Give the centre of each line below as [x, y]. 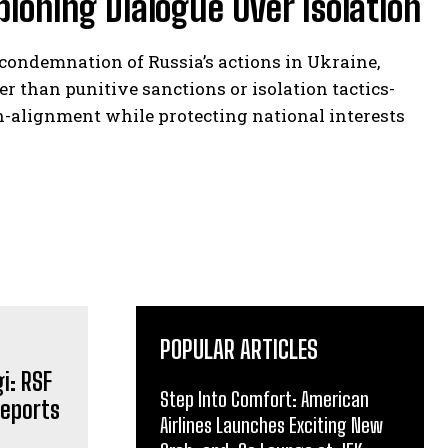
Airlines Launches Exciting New [271, 425]
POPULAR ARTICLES [239, 349]
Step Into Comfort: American [264, 399]
